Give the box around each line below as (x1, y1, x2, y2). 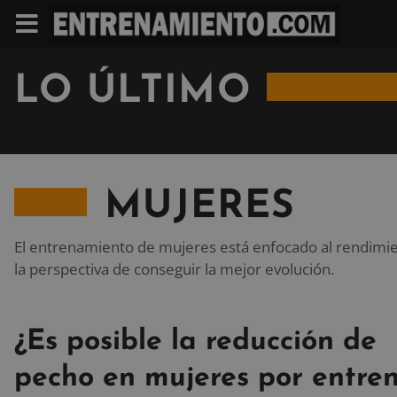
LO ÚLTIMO (14, 73, 251, 113)
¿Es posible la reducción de (14, 328, 377, 357)
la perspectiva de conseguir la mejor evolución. (14, 259, 334, 280)
